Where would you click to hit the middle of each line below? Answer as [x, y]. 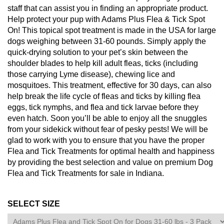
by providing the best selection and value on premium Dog [110, 162]
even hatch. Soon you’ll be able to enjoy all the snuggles [107, 118]
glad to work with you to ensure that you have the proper [106, 140]
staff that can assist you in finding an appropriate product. [108, 8]
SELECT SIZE [34, 203]
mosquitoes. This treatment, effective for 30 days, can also [109, 85]
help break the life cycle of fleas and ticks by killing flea [104, 96]
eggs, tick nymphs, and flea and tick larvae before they [103, 107]
